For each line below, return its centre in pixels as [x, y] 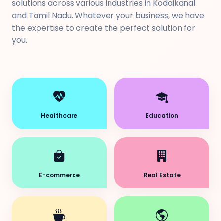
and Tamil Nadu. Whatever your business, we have [108, 16]
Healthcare [59, 116]
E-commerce [59, 175]
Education [162, 116]
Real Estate [162, 175]
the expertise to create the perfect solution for [104, 28]
